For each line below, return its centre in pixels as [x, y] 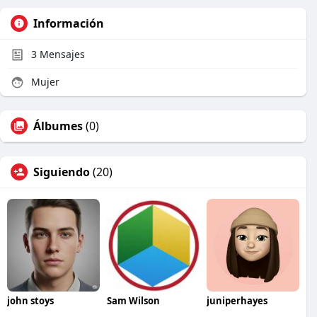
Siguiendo [62, 172]
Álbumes [58, 126]
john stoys [30, 300]
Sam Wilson [133, 300]
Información [69, 23]
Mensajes [61, 54]
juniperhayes [237, 300]
